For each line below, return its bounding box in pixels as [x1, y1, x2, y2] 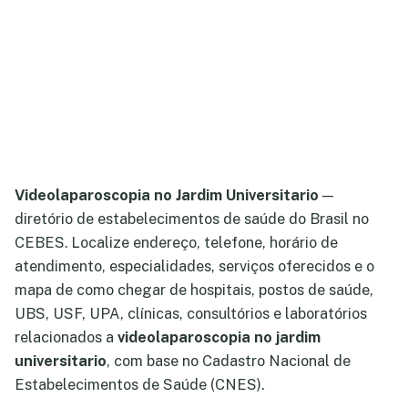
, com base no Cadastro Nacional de [107, 352, 351, 370]
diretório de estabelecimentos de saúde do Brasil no [15, 209, 369, 228]
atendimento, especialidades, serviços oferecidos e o [15, 257, 374, 275]
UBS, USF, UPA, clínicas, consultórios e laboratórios [15, 304, 367, 322]
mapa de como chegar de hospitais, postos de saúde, [15, 280, 373, 299]
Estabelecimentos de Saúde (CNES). [15, 375, 264, 393]
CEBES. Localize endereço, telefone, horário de [15, 233, 338, 251]
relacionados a [15, 328, 117, 346]
